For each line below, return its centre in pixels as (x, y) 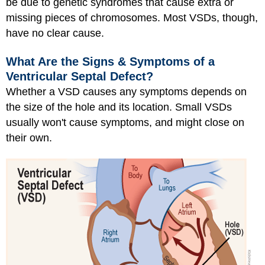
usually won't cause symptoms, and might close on (125, 122)
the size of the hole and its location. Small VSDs (119, 107)
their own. (29, 138)
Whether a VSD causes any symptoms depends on (126, 91)
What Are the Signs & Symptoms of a (110, 61)
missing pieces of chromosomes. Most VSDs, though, (132, 18)
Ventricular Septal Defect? (80, 76)
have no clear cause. (55, 33)
